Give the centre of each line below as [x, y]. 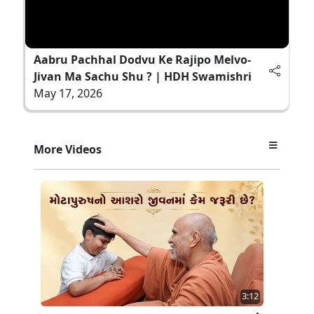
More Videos [68, 149]
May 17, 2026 [68, 93]
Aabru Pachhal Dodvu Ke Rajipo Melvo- [142, 59]
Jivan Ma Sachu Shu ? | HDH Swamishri [143, 76]
